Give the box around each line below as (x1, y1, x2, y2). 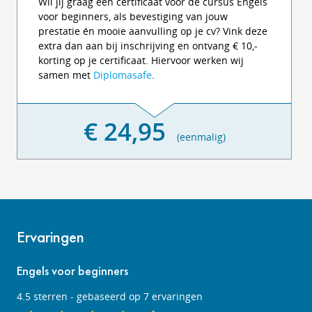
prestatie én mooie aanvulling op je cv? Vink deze (38, 24, 267, 38)
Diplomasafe (93, 68, 152, 81)
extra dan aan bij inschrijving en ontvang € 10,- (38, 39, 258, 52)
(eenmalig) (165, 130, 226, 143)
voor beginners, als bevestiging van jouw (38, 10, 228, 23)
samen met (38, 68, 93, 81)
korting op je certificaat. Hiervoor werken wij (38, 54, 244, 67)
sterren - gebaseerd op (31, 290, 143, 303)
